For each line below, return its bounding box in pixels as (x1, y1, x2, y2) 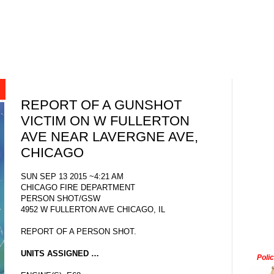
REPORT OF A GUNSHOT (21, 97, 182, 113)
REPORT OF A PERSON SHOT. (21, 226, 136, 236)
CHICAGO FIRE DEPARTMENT (21, 182, 135, 192)
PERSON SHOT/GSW (21, 193, 100, 203)
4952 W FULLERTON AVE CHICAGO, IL (21, 204, 165, 214)
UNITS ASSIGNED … (21, 248, 99, 258)
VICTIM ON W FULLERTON (21, 113, 190, 129)
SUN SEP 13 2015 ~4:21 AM (21, 171, 124, 181)
